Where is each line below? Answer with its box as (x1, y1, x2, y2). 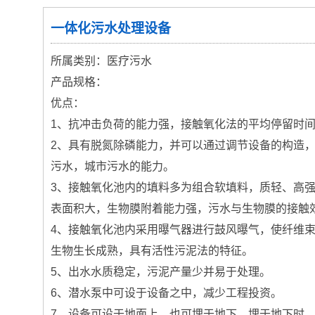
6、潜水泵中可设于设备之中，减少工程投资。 (51, 287, 282, 299)
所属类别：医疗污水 (51, 55, 152, 67)
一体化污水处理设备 (51, 21, 171, 36)
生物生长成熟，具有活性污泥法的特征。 (51, 245, 253, 257)
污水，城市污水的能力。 (51, 160, 174, 172)
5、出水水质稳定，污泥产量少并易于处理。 (51, 266, 271, 278)
